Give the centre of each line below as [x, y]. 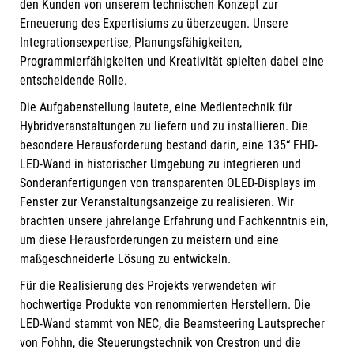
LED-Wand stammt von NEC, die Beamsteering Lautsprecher [172, 324]
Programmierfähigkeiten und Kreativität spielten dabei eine [172, 62]
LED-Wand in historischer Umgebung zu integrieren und [160, 164]
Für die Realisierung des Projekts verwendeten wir [148, 286]
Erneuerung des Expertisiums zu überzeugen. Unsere [154, 24]
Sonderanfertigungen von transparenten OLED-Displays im [168, 183]
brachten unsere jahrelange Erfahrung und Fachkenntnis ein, [174, 221]
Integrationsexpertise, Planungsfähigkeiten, [131, 43]
